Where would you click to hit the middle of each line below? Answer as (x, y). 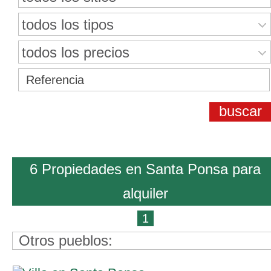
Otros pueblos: (66, 240)
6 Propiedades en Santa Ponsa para (145, 169)
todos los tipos (68, 24)
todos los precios (76, 52)
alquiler (145, 193)
